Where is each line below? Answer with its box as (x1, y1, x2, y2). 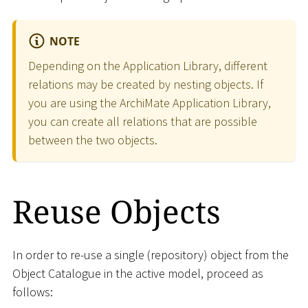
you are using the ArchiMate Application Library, (28, 94, 271, 111)
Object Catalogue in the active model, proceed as (12, 265, 263, 282)
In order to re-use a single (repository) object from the (12, 247, 289, 263)
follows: (12, 284, 53, 300)
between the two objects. (28, 131, 157, 148)
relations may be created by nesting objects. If (28, 76, 263, 92)
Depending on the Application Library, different (28, 57, 267, 74)
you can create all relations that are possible (28, 113, 257, 129)
